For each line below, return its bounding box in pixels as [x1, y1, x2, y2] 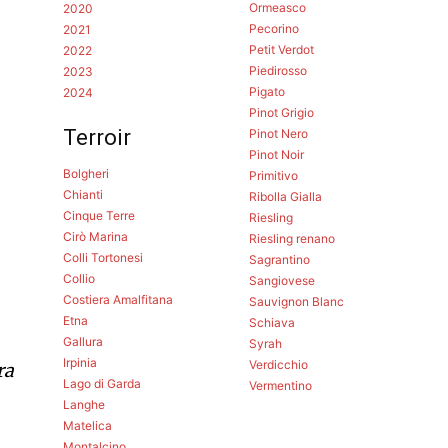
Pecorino [248, 21, 299, 37]
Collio [63, 271, 96, 287]
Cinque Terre [63, 208, 136, 224]
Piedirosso [248, 63, 307, 79]
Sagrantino [248, 252, 310, 268]
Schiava [248, 315, 295, 331]
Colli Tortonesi [63, 250, 144, 266]
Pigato [248, 84, 285, 100]
